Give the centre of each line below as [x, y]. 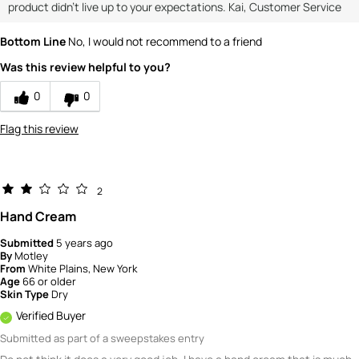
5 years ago [85, 243]
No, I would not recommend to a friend [164, 42]
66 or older [49, 282]
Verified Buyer [51, 316]
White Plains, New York [83, 269]
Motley [31, 256]
